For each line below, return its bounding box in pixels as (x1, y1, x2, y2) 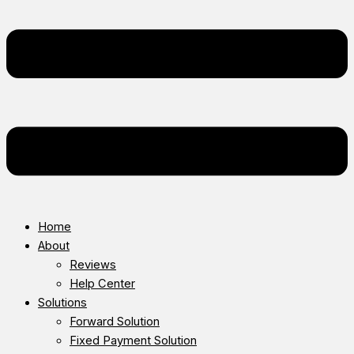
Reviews (70, 257, 116, 272)
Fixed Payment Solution (70, 333, 197, 348)
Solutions (38, 295, 87, 310)
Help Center (70, 276, 135, 291)
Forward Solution (70, 314, 160, 329)
